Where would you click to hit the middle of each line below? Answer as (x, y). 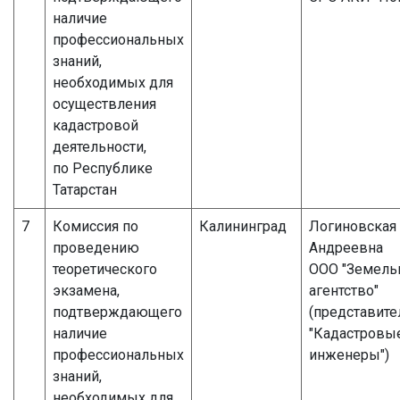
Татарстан (85, 189)
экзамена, (86, 290)
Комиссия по (96, 226)
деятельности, (100, 146)
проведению (96, 247)
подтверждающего (117, 312)
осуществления (104, 104)
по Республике (103, 168)
